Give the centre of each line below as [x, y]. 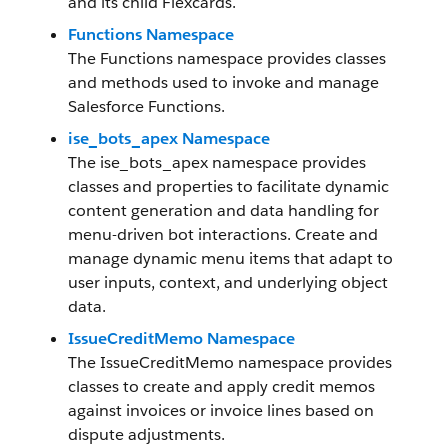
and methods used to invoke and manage [223, 82]
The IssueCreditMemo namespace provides [230, 362]
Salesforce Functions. [146, 106]
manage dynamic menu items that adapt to [230, 258]
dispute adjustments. [146, 434]
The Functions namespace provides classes [227, 58]
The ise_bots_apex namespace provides [217, 162]
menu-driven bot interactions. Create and [223, 234]
